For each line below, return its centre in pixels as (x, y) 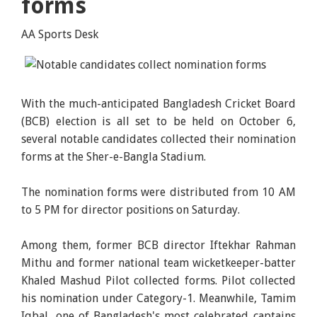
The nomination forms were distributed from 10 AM (158, 192)
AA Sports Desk (60, 34)
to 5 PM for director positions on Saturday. (131, 209)
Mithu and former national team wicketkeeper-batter (158, 263)
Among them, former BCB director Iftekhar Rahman (158, 245)
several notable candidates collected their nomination (158, 139)
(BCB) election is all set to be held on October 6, (158, 121)
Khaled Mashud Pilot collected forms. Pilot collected (158, 280)
